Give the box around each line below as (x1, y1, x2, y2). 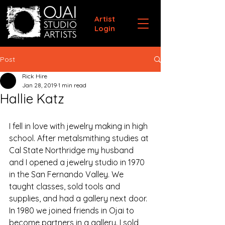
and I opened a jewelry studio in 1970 (9, 157, 147, 167)
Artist (94, 14, 115, 24)
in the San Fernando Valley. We (9, 169, 126, 179)
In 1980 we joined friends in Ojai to (9, 205, 136, 215)
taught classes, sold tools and (9, 181, 122, 191)
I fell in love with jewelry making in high (9, 121, 150, 131)
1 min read (58, 81, 86, 89)
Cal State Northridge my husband (9, 145, 136, 155)
